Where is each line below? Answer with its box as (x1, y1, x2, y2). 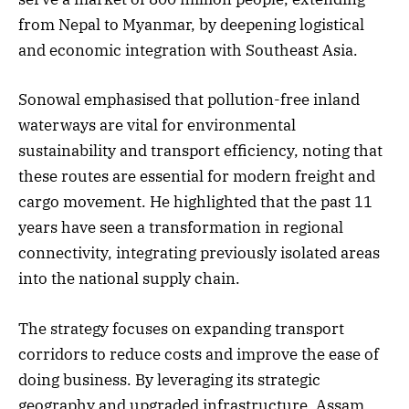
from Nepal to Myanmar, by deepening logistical (18, 15, 364, 36)
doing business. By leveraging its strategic (18, 369, 320, 390)
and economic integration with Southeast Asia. (18, 40, 358, 61)
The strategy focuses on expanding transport (18, 318, 344, 339)
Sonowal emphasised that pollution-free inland (18, 89, 360, 110)
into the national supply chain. (18, 268, 240, 289)
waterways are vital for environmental (18, 115, 296, 136)
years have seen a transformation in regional (18, 217, 343, 238)
